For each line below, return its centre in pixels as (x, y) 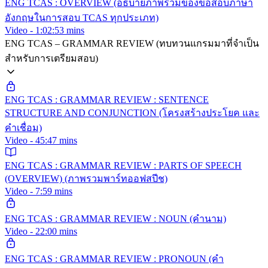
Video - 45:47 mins (41, 140)
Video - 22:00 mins (41, 231)
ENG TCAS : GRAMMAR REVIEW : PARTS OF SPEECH (123, 165)
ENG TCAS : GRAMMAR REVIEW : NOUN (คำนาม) (115, 218)
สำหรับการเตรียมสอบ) (51, 58)
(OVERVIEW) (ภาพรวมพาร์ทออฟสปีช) (86, 178)
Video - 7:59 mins (39, 191)
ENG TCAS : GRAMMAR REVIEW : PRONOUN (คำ (114, 258)
